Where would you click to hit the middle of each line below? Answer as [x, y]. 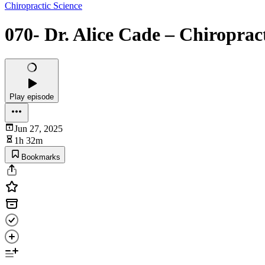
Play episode [32, 96]
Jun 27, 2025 [38, 128]
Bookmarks [41, 157]
